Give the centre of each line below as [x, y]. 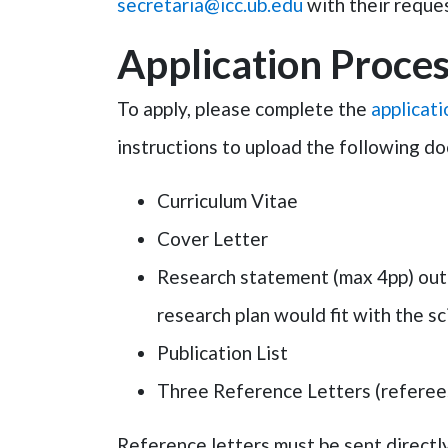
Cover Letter [214, 238]
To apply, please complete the [244, 108]
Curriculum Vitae [227, 200]
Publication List [222, 352]
